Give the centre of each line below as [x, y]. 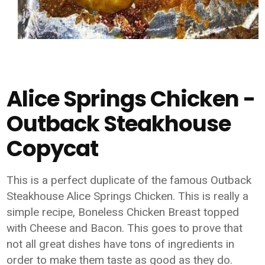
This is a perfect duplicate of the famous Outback [129, 180]
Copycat [53, 148]
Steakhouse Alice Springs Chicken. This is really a [128, 196]
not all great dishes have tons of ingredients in [121, 244]
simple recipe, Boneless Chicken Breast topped [123, 212]
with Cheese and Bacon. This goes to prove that [125, 228]
